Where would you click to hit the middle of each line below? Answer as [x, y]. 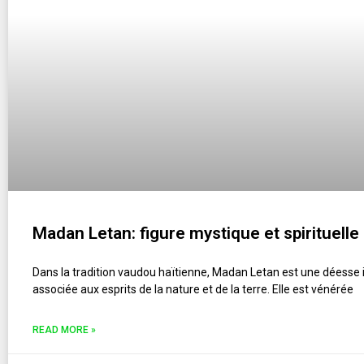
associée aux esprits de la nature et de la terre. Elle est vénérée [193, 289]
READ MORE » [64, 330]
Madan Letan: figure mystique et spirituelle [196, 233]
